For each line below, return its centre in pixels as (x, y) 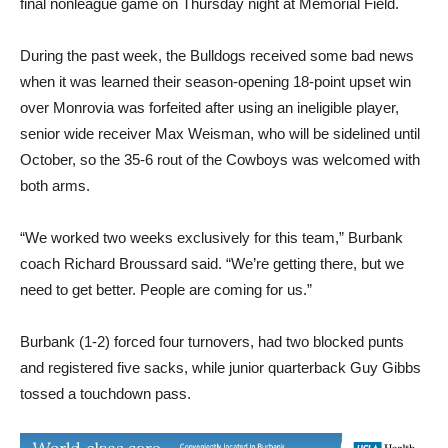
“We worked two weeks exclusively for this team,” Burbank (211, 237)
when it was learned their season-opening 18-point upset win (215, 81)
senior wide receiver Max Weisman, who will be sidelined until (220, 133)
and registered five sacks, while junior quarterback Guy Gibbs (220, 367)
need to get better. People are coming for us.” (166, 289)
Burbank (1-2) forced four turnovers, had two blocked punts (212, 341)
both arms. (55, 185)
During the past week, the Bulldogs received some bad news (217, 55)
